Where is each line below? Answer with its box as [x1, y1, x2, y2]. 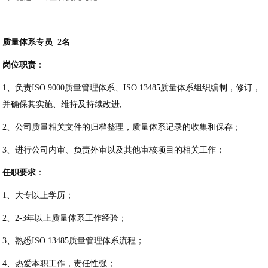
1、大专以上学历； [2, 191, 74, 200]
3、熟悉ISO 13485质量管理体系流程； [2, 236, 145, 246]
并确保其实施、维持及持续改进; [2, 100, 125, 109]
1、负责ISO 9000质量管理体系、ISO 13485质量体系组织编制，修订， [2, 83, 261, 93]
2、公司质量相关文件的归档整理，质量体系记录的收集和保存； [2, 123, 242, 132]
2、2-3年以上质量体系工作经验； [2, 214, 127, 223]
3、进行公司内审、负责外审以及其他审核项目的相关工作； [2, 145, 225, 155]
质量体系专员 [2, 38, 53, 47]
